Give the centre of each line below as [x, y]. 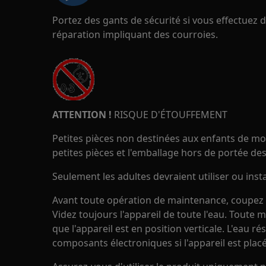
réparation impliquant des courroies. [135, 34]
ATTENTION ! [82, 115]
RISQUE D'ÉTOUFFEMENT [170, 115]
